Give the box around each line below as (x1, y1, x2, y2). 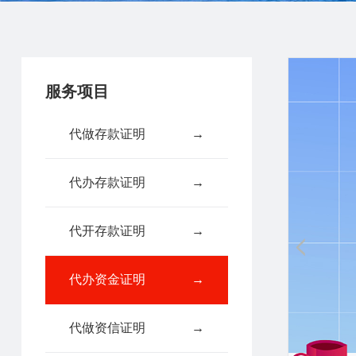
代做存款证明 (68, 127, 145, 141)
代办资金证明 (68, 273, 145, 286)
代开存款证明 (68, 224, 145, 238)
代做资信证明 (68, 321, 145, 335)
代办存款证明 (68, 176, 145, 189)
